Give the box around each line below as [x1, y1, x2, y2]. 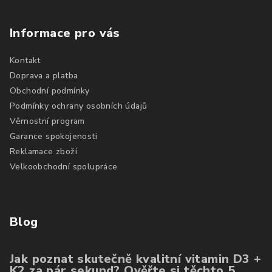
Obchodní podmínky [10, 84, 90, 97]
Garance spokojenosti [10, 130, 97, 142]
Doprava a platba [10, 69, 78, 81]
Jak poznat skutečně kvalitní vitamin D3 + [10, 250, 262, 267]
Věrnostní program [10, 115, 85, 127]
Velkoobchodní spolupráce [10, 160, 118, 172]
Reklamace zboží [10, 145, 77, 157]
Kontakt [10, 54, 41, 66]
